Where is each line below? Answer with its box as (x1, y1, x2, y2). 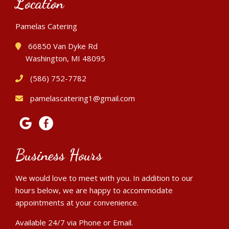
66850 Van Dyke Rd (26, 41, 98, 52)
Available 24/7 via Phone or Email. (15, 217, 133, 227)
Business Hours (15, 145, 102, 164)
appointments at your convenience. (15, 197, 139, 208)
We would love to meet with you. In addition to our (15, 172, 193, 183)
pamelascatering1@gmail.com (30, 93, 135, 104)
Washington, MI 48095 (26, 53, 105, 64)
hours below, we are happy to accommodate (15, 185, 173, 195)
